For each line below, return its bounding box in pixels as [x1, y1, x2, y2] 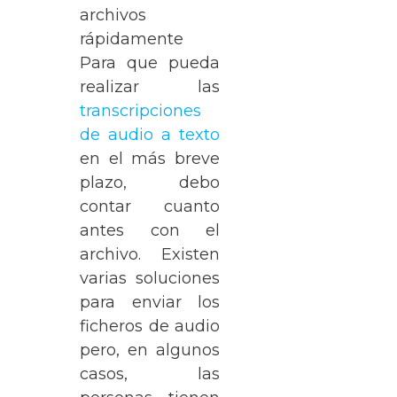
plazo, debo [80, 173, 220, 192]
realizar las [80, 77, 220, 97]
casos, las [80, 364, 220, 384]
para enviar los [80, 292, 220, 312]
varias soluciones [80, 269, 220, 288]
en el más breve [80, 149, 220, 168]
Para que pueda [80, 53, 220, 73]
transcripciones [80, 101, 201, 121]
